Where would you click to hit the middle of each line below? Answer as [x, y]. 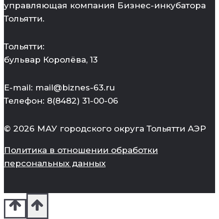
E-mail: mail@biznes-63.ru [59, 88]
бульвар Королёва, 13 [51, 60]
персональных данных [55, 164]
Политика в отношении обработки [81, 150]
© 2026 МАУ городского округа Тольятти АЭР [105, 129]
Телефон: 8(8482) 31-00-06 [61, 101]
